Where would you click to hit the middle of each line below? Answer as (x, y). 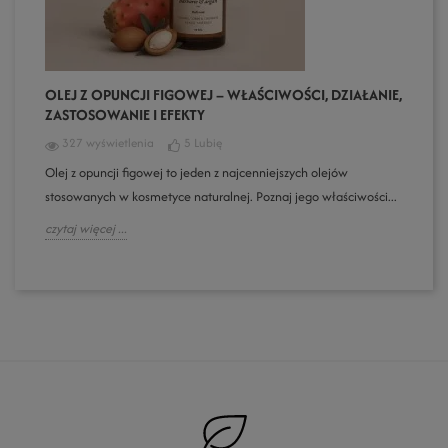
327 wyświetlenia (108, 142)
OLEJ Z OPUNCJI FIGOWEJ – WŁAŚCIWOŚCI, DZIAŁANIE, (223, 94)
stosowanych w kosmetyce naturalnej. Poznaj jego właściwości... (221, 196)
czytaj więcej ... (86, 228)
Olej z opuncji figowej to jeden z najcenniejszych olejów (196, 172)
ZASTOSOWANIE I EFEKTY (125, 114)
